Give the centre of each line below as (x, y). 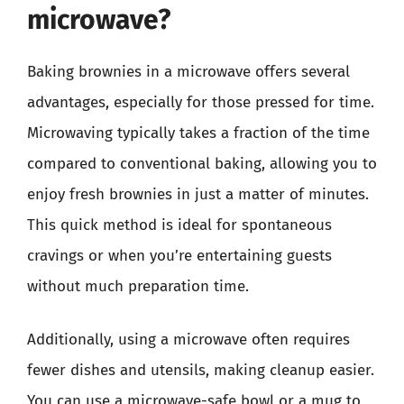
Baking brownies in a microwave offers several (188, 71)
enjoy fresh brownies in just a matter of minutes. (198, 194)
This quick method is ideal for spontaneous (179, 225)
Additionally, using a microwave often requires (188, 340)
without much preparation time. (138, 286)
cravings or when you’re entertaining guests (179, 255)
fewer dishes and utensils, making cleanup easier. (201, 370)
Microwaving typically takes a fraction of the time (198, 133)
